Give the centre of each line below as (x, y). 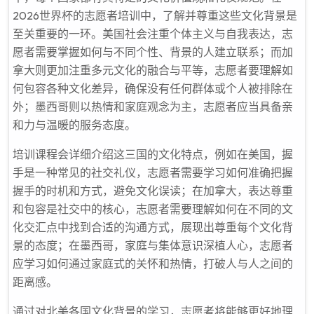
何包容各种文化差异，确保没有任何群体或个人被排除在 (153, 88)
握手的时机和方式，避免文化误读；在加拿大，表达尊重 (153, 191)
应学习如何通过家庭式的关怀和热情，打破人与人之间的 (153, 264)
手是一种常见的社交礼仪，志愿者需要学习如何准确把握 (153, 172)
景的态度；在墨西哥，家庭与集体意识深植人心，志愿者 (153, 245)
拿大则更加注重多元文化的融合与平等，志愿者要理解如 (153, 70)
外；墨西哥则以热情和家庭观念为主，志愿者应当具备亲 (153, 107)
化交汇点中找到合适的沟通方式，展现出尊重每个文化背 (153, 227)
